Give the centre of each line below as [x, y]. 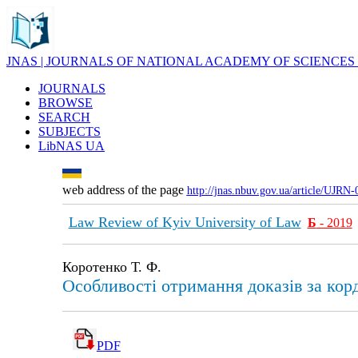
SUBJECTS [70, 131]
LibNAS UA [72, 146]
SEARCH [64, 117]
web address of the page [124, 190]
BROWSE [66, 103]
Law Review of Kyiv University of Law [185, 222]
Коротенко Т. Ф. [111, 267]
